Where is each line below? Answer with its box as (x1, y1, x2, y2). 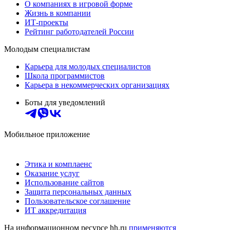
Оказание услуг (25, 168, 80, 178)
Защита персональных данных (25, 187, 131, 196)
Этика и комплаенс (25, 159, 92, 168)
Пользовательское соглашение (25, 196, 130, 205)
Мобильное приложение (4, 129, 90, 139)
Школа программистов (25, 71, 105, 80)
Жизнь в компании (25, 8, 91, 17)
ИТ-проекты (25, 17, 68, 27)
